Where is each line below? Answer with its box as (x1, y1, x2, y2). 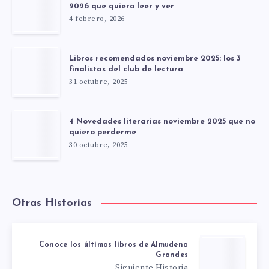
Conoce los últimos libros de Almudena (38, 241, 188, 249)
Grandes (156, 252, 188, 259)
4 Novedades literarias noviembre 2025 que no (69, 118, 255, 126)
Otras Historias (12, 198, 92, 210)
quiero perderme (69, 128, 136, 137)
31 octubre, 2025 (69, 77, 128, 87)
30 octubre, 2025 (69, 141, 128, 150)
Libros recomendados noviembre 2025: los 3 (69, 55, 241, 63)
